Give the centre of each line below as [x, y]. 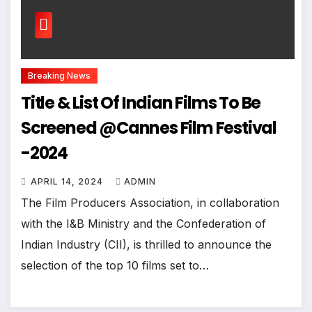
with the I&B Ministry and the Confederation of [143, 223]
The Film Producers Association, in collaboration [150, 202]
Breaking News [59, 75]
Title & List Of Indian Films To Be [141, 102]
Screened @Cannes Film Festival [149, 127]
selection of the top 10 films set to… [115, 265]
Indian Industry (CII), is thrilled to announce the [146, 244]
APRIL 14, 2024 [68, 181]
